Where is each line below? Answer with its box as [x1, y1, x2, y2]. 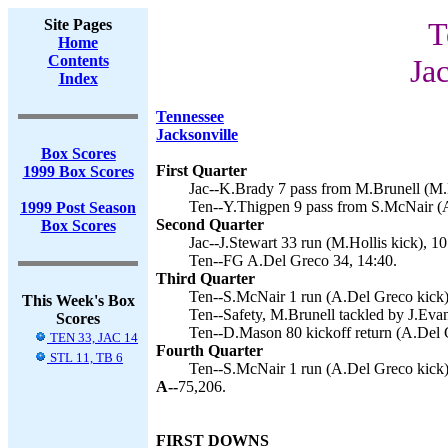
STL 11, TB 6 [47, 350, 123, 365]
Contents [47, 52, 109, 69]
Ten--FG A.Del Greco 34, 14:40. [189, 252, 397, 269]
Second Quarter [156, 216, 264, 233]
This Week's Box [21, 292, 135, 309]
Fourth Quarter [156, 342, 263, 359]
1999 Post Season [20, 199, 136, 216]
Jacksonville [156, 126, 238, 143]
